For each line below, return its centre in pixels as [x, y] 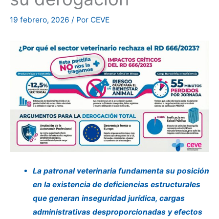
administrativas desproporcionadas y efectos [117, 212]
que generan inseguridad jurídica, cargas [109, 198]
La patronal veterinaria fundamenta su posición [121, 171]
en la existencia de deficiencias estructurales [116, 184]
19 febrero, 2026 [41, 20]
